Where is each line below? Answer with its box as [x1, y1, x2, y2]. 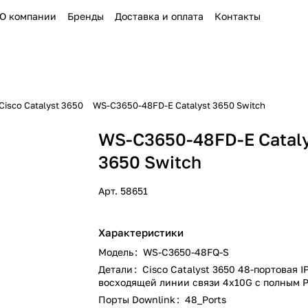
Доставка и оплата [114, 10, 203, 22]
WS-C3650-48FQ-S [143, 246, 230, 258]
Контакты [214, 10, 261, 22]
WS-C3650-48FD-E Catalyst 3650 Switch [93, 100, 265, 111]
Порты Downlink [98, 294, 179, 305]
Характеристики [98, 226, 184, 239]
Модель [98, 246, 137, 258]
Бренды [67, 10, 104, 22]
